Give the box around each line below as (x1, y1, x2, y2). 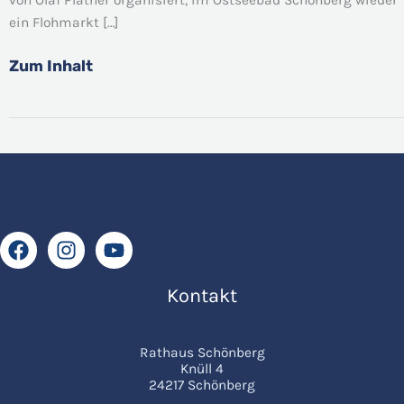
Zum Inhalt (9, 57, 93, 76)
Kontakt (167, 283, 237, 308)
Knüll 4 (180, 360, 224, 377)
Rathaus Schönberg (139, 344, 265, 361)
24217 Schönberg (149, 376, 255, 393)
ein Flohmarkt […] (9, 14, 118, 31)
